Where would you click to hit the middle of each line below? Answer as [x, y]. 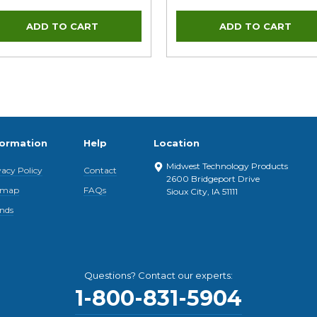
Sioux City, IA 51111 [202, 191]
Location [176, 143]
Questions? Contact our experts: [158, 275]
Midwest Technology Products [227, 166]
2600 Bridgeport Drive [213, 178]
